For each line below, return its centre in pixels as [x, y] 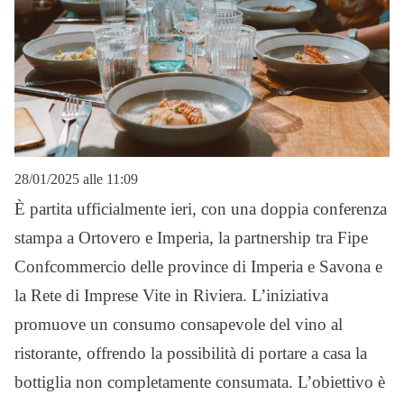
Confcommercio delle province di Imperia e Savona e [198, 266]
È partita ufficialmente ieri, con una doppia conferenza [201, 208]
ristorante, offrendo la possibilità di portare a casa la [191, 353]
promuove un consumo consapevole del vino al [179, 324]
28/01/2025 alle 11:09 [76, 179]
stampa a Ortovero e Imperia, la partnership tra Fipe [191, 237]
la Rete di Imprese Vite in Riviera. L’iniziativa [171, 295]
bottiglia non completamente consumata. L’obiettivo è [200, 381]
